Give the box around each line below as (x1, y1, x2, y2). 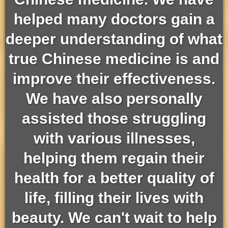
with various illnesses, (33, 130, 195, 147)
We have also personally (25, 90, 203, 107)
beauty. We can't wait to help (11, 209, 217, 226)
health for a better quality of (14, 169, 214, 186)
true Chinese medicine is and (9, 50, 219, 67)
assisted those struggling (22, 110, 206, 127)
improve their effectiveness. (13, 70, 215, 87)
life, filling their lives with (24, 189, 204, 206)
